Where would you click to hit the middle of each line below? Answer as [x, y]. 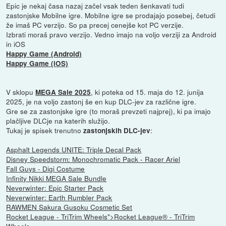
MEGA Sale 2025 [63, 92]
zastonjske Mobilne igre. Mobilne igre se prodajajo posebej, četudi [111, 15]
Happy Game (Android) [44, 53]
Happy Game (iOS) [37, 63]
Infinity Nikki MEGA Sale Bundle [56, 178]
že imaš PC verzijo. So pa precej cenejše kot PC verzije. [95, 24]
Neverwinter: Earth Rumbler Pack [59, 197]
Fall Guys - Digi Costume [46, 168]
